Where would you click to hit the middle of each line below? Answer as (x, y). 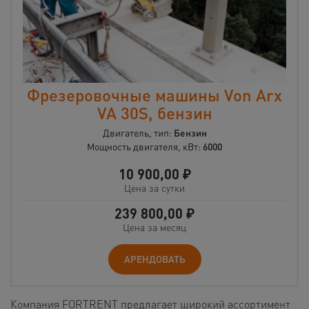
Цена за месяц (154, 227)
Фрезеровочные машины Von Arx (154, 94)
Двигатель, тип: (138, 132)
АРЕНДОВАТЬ (154, 258)
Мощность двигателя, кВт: (145, 146)
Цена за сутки (154, 187)
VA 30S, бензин (154, 112)
